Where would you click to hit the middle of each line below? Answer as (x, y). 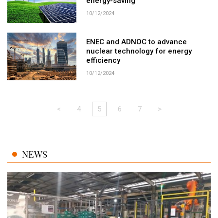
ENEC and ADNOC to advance (137, 42)
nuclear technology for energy (139, 51)
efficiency (103, 60)
